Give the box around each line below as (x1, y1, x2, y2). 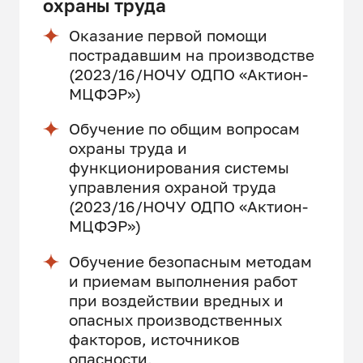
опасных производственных (68, 310, 282, 329)
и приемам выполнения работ (68, 271, 297, 290)
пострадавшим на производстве (68, 45, 314, 64)
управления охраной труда (68, 177, 276, 197)
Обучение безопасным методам (68, 251, 312, 271)
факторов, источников (68, 329, 240, 348)
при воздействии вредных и (68, 290, 284, 310)
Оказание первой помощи (68, 25, 267, 45)
